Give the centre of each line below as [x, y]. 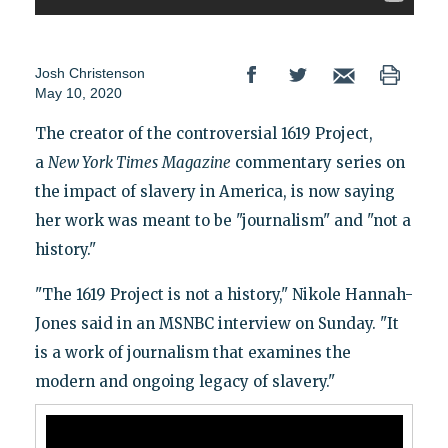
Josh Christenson [89, 73]
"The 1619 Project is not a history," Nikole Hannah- [223, 295]
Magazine [196, 163]
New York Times [102, 163]
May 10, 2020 [78, 93]
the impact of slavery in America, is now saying [214, 192]
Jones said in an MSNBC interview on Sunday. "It [216, 324]
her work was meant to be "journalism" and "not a [222, 221]
